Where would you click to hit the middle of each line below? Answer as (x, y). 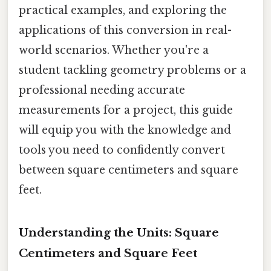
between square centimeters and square (129, 170)
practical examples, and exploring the (123, 10)
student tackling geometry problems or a (132, 70)
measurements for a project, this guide (126, 110)
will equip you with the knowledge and (125, 130)
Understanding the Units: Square (119, 232)
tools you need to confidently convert (122, 150)
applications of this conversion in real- (125, 30)
